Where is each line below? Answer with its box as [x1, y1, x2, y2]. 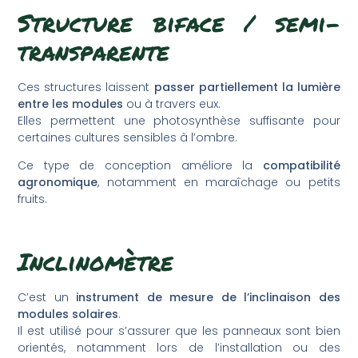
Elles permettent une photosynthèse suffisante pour [18, 112, 340, 129]
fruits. [18, 191, 48, 208]
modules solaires [18, 305, 119, 322]
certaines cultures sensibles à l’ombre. [18, 129, 238, 145]
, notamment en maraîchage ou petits [97, 174, 340, 191]
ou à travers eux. [123, 95, 221, 112]
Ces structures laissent [18, 78, 154, 95]
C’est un [18, 288, 77, 305]
